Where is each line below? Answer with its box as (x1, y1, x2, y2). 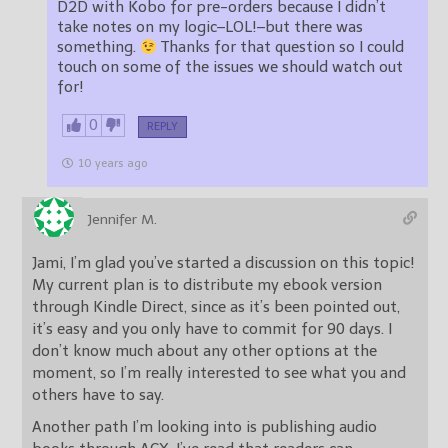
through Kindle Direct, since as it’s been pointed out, (32, 298, 400, 317)
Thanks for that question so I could (157, 38, 405, 57)
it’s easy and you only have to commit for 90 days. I (32, 320, 388, 339)
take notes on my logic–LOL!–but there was (57, 18, 363, 37)
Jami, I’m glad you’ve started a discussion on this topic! (32, 254, 415, 273)
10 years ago (78, 157, 147, 171)
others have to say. (32, 386, 164, 405)
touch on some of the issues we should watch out (57, 58, 403, 77)
